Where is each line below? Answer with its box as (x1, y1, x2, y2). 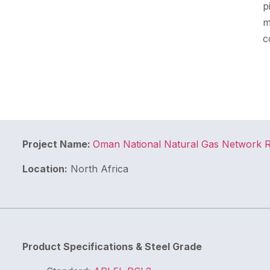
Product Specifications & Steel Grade (22, 240, 202, 253)
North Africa (67, 163, 128, 175)
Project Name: (22, 137, 93, 150)
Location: (22, 163, 67, 175)
